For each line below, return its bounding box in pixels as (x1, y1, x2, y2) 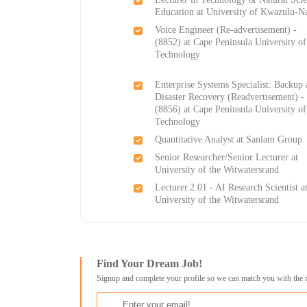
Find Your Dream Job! (97, 258, 203, 270)
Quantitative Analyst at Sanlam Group (155, 134, 303, 145)
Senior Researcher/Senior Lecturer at (155, 152, 299, 163)
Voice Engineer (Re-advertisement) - (155, 25, 297, 36)
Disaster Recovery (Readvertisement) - (155, 92, 305, 103)
